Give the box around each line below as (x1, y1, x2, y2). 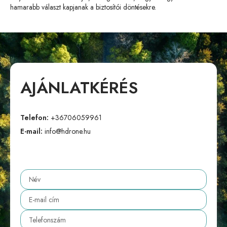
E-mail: (20, 126, 45, 136)
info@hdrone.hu (45, 126, 91, 136)
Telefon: (20, 112, 51, 123)
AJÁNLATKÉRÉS (20, 76, 138, 99)
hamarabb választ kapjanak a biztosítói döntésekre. (10, 2, 156, 12)
